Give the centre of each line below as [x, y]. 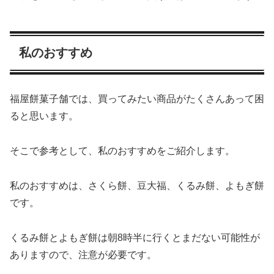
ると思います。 [44, 116]
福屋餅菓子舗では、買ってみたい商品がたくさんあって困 [137, 99]
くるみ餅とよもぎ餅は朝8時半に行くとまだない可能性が [135, 237]
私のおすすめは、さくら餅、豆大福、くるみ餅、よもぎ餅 [137, 185]
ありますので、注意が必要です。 [83, 254]
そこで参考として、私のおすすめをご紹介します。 [122, 151]
